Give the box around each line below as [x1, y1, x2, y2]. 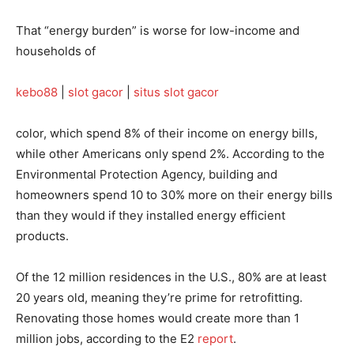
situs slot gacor [134, 84, 219, 100]
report [198, 330, 233, 346]
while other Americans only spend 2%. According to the [16, 145, 325, 161]
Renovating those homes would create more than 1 [16, 310, 299, 326]
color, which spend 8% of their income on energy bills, [16, 125, 318, 141]
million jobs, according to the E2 [16, 330, 198, 346]
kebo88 [16, 84, 58, 100]
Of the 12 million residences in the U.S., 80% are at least [16, 269, 326, 284]
